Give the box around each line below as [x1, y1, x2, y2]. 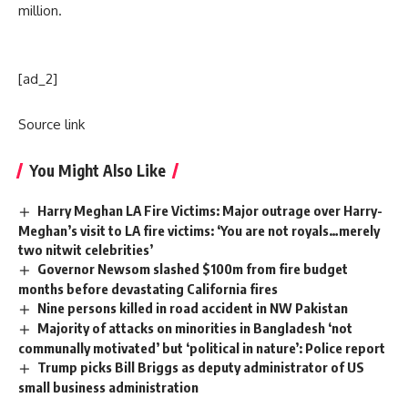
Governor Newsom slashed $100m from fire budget [37, 260, 349, 277]
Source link [18, 116, 85, 134]
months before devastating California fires [18, 280, 278, 297]
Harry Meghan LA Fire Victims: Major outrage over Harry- [37, 202, 383, 219]
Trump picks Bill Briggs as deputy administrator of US [37, 358, 365, 375]
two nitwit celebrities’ [18, 240, 153, 258]
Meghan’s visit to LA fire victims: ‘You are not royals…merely [18, 221, 380, 239]
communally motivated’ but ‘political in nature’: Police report [18, 339, 385, 356]
